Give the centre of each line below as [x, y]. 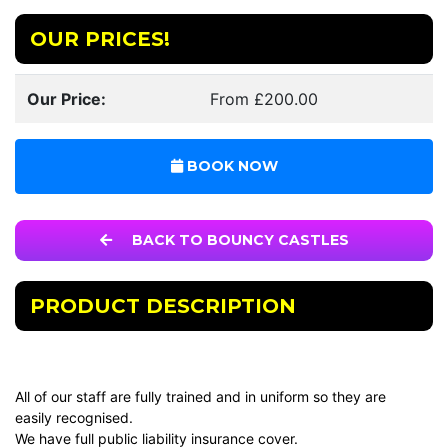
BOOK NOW [230, 166]
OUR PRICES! [100, 39]
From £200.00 [264, 99]
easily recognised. [74, 418]
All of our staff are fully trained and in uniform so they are [200, 397]
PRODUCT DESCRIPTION [163, 306]
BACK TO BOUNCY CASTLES [238, 240]
